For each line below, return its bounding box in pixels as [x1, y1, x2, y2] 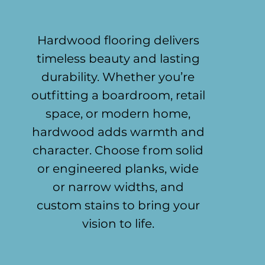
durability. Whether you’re [41, 70, 195, 84]
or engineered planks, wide [37, 161, 199, 176]
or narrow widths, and [52, 180, 184, 194]
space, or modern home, [46, 106, 191, 121]
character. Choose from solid [33, 143, 204, 157]
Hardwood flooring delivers [37, 33, 199, 47]
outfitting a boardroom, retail [31, 88, 205, 102]
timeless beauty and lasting [36, 51, 200, 66]
